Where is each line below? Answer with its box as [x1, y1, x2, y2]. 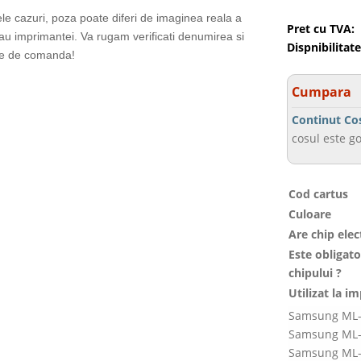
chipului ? [288, 265, 342, 280]
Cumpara [292, 83, 352, 101]
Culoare [288, 206, 332, 222]
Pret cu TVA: [287, 21, 355, 36]
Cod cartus [288, 186, 349, 201]
